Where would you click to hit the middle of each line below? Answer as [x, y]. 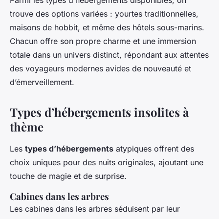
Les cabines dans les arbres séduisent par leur [95, 209]
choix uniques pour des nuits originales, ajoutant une [107, 163]
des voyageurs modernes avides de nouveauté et [100, 69]
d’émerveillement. [42, 82]
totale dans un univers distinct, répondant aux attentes [109, 55]
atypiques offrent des [154, 149]
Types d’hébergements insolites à [99, 112]
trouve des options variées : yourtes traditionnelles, [104, 14]
